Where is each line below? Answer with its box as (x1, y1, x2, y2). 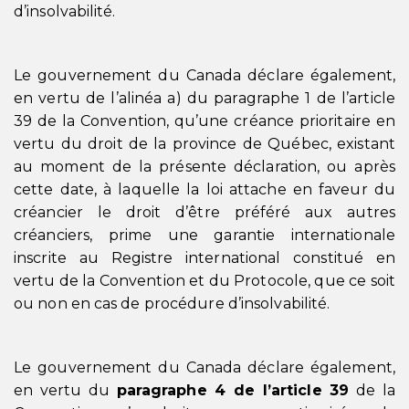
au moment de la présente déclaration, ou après (14, 158, 395, 175)
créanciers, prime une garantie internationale (14, 226, 395, 244)
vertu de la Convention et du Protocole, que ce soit (14, 272, 395, 289)
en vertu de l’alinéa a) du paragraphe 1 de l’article (14, 89, 395, 107)
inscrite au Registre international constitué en (14, 249, 395, 267)
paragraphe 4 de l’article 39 (116, 382, 350, 399)
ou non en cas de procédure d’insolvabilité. (14, 295, 330, 312)
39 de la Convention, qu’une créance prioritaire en (14, 112, 395, 130)
